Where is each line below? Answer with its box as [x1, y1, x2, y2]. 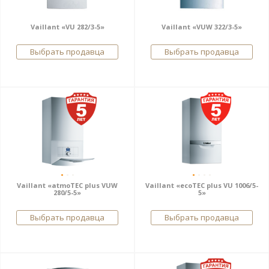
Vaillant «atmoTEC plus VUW [17, 181, 118, 190]
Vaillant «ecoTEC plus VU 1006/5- [145, 181, 258, 190]
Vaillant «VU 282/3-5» [30, 22, 104, 31]
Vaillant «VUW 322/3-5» [162, 22, 242, 31]
